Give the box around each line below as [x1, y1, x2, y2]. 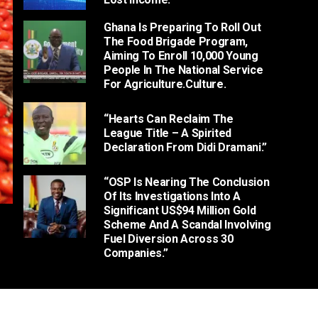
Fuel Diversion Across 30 [104, 231, 234, 246]
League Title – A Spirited [104, 126, 231, 140]
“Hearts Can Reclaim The [104, 111, 234, 126]
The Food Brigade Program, [104, 34, 248, 48]
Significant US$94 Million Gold [104, 203, 256, 217]
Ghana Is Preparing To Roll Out [104, 20, 261, 34]
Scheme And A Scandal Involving [104, 217, 271, 231]
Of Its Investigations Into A [104, 189, 241, 203]
